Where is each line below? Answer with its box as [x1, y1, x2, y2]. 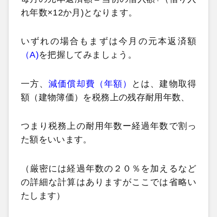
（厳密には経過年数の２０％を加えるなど [20, 163, 197, 173]
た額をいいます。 [20, 135, 92, 145]
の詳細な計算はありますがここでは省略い [20, 177, 197, 187]
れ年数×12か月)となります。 [20, 7, 138, 17]
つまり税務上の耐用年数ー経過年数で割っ [20, 121, 197, 131]
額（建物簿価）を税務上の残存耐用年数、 [20, 92, 190, 102]
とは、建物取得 [132, 78, 197, 89]
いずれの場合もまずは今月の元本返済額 [20, 36, 197, 46]
